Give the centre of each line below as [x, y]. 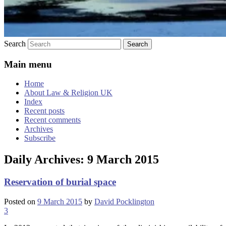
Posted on [21, 201]
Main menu [28, 64]
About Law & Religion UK [68, 93]
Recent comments [52, 120]
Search [15, 43]
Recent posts [44, 111]
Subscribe [40, 138]
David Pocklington [124, 201]
